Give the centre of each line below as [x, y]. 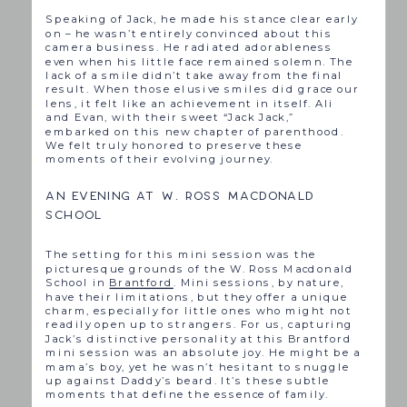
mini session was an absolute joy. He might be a [203, 353]
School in [78, 283]
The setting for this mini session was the [181, 255]
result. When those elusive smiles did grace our [203, 89]
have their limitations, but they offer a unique [197, 297]
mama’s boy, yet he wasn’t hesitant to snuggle [198, 367]
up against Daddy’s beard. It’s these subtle [188, 380]
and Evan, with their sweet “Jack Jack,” [170, 118]
